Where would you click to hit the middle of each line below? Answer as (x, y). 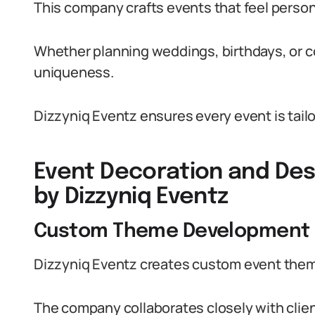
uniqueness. (74, 72)
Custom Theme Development (172, 232)
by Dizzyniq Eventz (131, 197)
